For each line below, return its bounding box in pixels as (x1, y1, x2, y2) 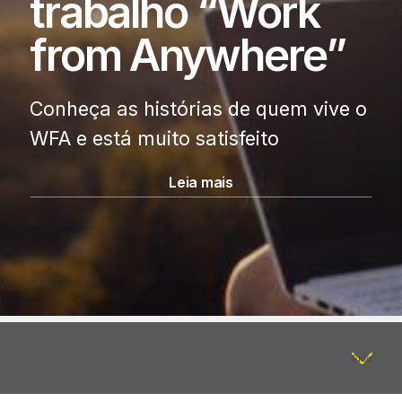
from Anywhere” (30, 29, 345, 83)
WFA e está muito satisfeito (30, 127, 280, 151)
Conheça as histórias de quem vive (30, 97, 351, 121)
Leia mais (169, 173, 233, 192)
